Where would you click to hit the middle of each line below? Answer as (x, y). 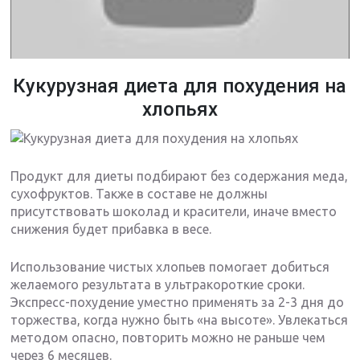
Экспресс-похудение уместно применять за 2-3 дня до (178, 302)
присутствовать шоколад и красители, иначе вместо (174, 211)
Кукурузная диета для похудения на (180, 86)
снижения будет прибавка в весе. (111, 229)
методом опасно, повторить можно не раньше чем (168, 337)
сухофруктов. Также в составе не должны (139, 193)
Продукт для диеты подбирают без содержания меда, (180, 176)
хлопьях (180, 109)
